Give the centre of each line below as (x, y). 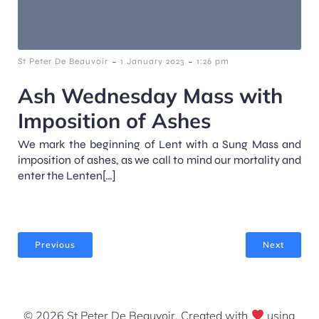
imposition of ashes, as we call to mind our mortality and (159, 159)
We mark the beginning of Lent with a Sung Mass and (159, 144)
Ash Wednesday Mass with (150, 95)
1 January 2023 (152, 61)
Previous (55, 244)
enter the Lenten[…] (67, 175)
